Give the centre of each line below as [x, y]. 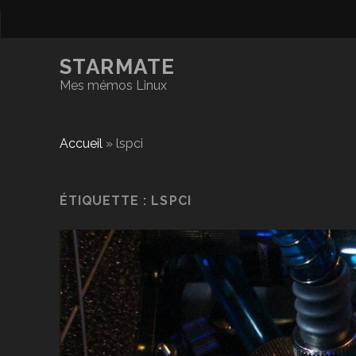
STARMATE [118, 67]
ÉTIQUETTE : [105, 201]
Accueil [81, 143]
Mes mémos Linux [113, 85]
